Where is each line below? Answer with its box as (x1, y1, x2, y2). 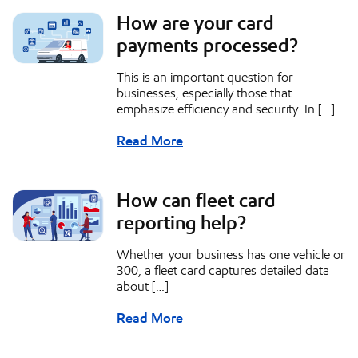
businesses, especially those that (117, 86, 292, 101)
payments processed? (117, 34, 298, 58)
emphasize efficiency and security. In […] (117, 101, 335, 117)
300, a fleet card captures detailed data (117, 263, 329, 279)
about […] (117, 279, 169, 295)
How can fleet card (117, 189, 276, 213)
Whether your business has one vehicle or (117, 247, 345, 263)
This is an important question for (117, 70, 293, 86)
